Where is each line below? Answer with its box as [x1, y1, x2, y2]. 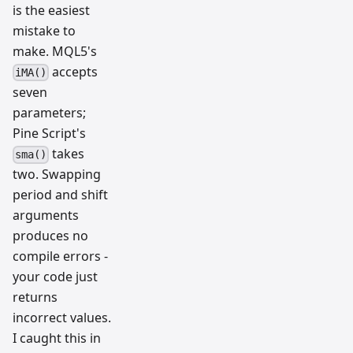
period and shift [13, 186, 108, 204]
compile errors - [13, 247, 108, 266]
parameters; [13, 104, 86, 122]
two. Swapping [13, 165, 101, 184]
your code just [13, 268, 98, 286]
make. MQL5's [13, 42, 97, 60]
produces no [13, 227, 88, 245]
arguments [13, 206, 79, 225]
